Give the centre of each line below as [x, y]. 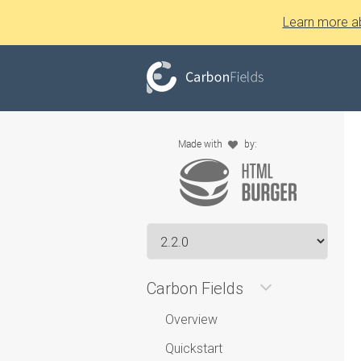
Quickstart [194, 349]
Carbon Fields [195, 288]
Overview [191, 320]
